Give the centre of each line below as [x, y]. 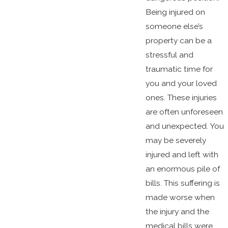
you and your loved [181, 83]
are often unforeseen [184, 112]
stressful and [169, 55]
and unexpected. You [184, 126]
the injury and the [177, 212]
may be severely [176, 140]
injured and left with [182, 155]
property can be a [178, 41]
